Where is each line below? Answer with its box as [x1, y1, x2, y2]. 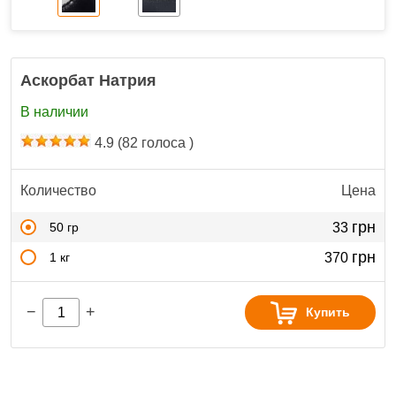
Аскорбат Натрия [20, 72, 156, 89]
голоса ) [138, 135, 194, 150]
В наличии [20, 104, 88, 119]
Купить [306, 305, 350, 319]
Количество [20, 183, 96, 198]
